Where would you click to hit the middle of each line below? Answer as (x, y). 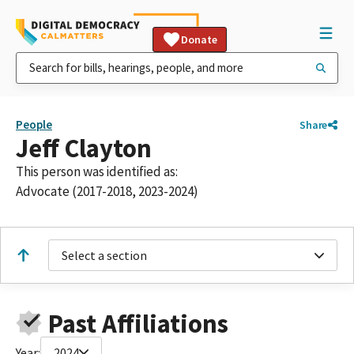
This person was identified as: (97, 171)
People (34, 124)
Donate (199, 40)
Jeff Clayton (84, 148)
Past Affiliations (138, 323)
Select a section (104, 255)
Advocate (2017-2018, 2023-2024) (107, 191)
